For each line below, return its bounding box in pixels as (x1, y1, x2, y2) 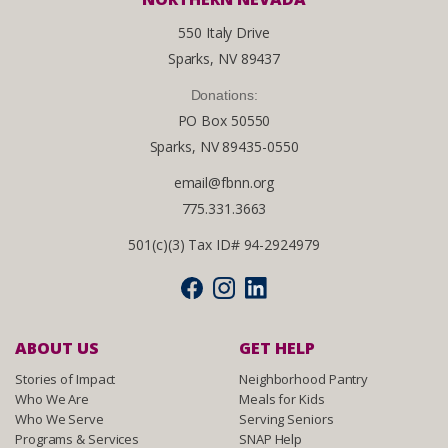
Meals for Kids (239, 389, 325, 408)
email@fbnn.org (173, 172, 275, 192)
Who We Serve (15, 409, 104, 428)
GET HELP (239, 336, 315, 359)
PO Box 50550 (177, 110, 271, 130)
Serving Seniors (239, 409, 334, 428)
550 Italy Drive (178, 22, 270, 42)
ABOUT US (15, 336, 99, 359)
